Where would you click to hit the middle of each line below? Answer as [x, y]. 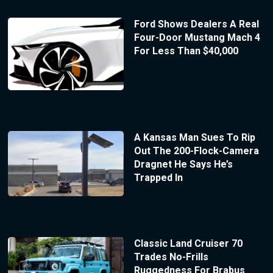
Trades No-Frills [171, 257]
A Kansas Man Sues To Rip [194, 138]
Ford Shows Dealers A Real [196, 24]
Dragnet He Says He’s [183, 165]
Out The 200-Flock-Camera [196, 151]
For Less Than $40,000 [186, 51]
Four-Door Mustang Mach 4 [197, 38]
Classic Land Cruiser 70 [188, 243]
